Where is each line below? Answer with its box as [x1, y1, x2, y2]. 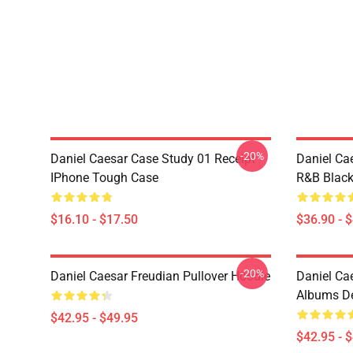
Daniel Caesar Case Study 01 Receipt [50, 151, 255, 166]
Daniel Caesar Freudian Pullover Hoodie [50, 269, 270, 284]
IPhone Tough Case [50, 170, 158, 185]
